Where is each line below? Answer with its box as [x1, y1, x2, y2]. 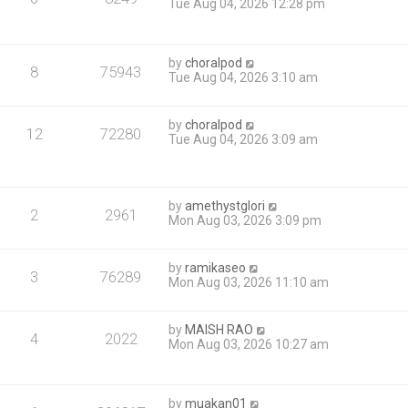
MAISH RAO [185, 322, 254, 338]
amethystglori [185, 199, 266, 214]
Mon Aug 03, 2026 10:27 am [168, 337, 330, 352]
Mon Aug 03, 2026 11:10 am [168, 275, 330, 291]
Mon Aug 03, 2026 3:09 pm [168, 213, 322, 229]
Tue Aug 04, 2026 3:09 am [168, 132, 319, 148]
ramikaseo [185, 260, 247, 276]
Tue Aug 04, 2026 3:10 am [168, 70, 319, 86]
